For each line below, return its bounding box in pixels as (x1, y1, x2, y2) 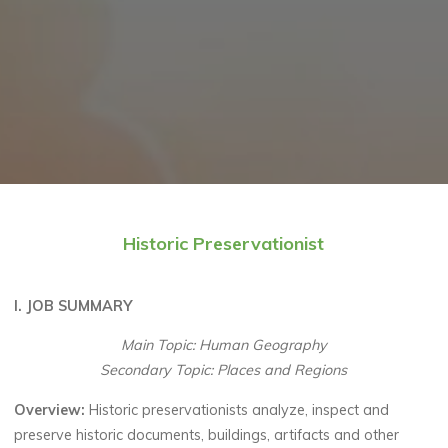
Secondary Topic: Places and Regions (100, 361, 348, 380)
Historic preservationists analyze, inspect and (89, 400, 390, 419)
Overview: (14, 400, 86, 419)
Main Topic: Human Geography (121, 336, 327, 355)
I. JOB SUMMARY (14, 296, 133, 315)
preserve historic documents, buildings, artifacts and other (14, 425, 400, 444)
